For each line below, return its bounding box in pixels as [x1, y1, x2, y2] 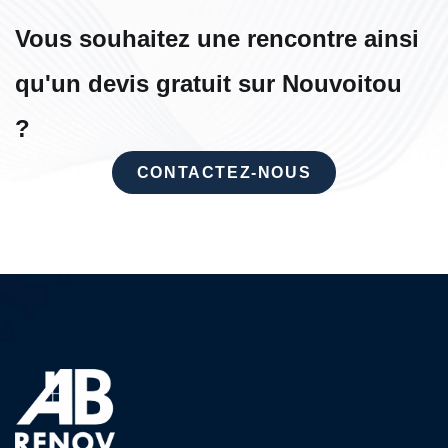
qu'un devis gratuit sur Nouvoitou [15, 69, 402, 97]
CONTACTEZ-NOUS [136, 163, 312, 181]
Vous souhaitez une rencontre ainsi [15, 24, 419, 52]
